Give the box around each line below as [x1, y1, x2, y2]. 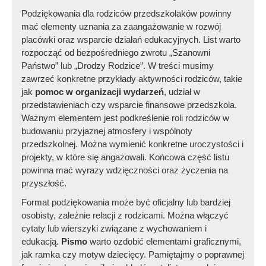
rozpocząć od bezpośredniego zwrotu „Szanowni [21, 47, 211, 58]
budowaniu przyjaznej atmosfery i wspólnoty [21, 126, 193, 137]
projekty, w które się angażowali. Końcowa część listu [21, 152, 230, 163]
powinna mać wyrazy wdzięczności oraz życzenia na [21, 165, 229, 176]
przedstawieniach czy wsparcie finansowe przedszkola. [21, 100, 237, 110]
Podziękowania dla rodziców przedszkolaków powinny [21, 8, 232, 19]
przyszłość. [21, 178, 67, 189]
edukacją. [21, 236, 62, 247]
